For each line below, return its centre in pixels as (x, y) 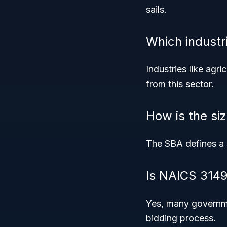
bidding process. (181, 218)
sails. (156, 9)
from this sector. (180, 84)
